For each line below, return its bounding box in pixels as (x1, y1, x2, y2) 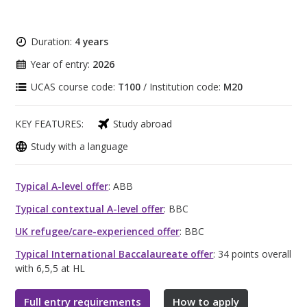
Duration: (31, 34, 75, 48)
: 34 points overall (213, 247, 292, 260)
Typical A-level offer (15, 179, 109, 193)
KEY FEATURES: (15, 116, 84, 130)
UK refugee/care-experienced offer (15, 224, 180, 238)
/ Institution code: (140, 79, 224, 93)
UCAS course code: (31, 79, 119, 93)
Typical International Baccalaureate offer (15, 247, 214, 260)
